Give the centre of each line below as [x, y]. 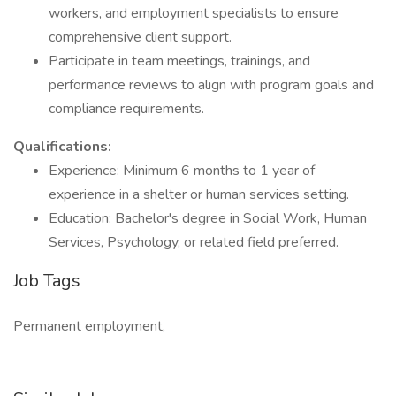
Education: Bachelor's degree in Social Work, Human [208, 218]
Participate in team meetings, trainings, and [179, 61]
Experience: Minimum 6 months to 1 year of [182, 171]
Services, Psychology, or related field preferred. [194, 242]
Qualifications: [62, 147]
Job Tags [47, 281]
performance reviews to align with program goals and [211, 85]
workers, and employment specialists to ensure [194, 13]
